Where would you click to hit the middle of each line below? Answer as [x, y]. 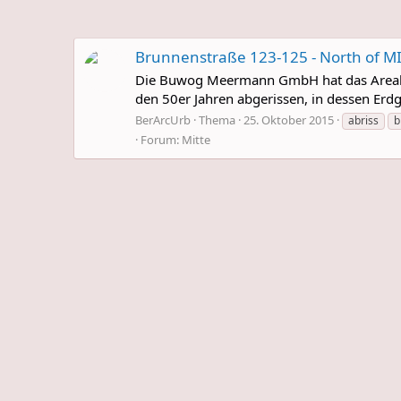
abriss [363, 120]
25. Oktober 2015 [289, 119]
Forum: [161, 139]
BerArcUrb [163, 119]
